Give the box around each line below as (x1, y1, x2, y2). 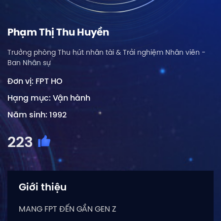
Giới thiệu (19, 180, 67, 194)
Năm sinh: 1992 (7, 109, 67, 121)
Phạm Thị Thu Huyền (7, 24, 109, 40)
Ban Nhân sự (7, 58, 51, 68)
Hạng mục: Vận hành (7, 92, 90, 104)
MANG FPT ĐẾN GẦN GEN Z (19, 203, 116, 215)
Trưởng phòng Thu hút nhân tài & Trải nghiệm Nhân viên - (7, 47, 206, 58)
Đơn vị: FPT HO (7, 75, 63, 87)
